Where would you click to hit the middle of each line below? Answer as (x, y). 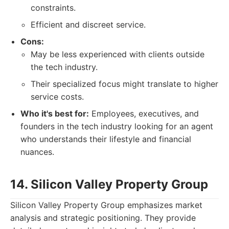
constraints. (53, 8)
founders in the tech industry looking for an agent (117, 126)
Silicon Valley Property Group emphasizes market (106, 205)
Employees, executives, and (144, 113)
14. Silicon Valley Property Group (109, 184)
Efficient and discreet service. (88, 25)
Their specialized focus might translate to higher (124, 84)
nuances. (37, 152)
